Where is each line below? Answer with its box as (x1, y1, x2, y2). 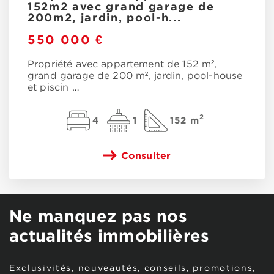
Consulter (120, 149, 171, 161)
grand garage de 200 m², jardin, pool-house (28, 71, 243, 81)
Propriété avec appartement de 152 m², (28, 59, 217, 69)
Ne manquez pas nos (9, 206, 188, 225)
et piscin (28, 83, 72, 92)
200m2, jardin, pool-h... (28, 10, 182, 23)
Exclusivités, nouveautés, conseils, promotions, (9, 264, 256, 272)
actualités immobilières (9, 226, 210, 245)
